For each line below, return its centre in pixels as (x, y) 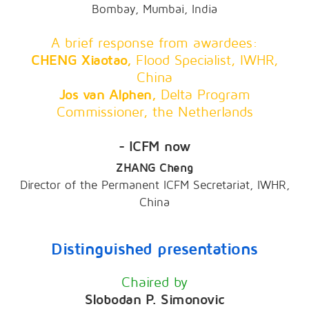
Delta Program (205, 96)
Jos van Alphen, (110, 96)
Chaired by (154, 283)
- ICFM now (154, 147)
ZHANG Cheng (154, 168)
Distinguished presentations (154, 250)
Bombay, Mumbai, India (154, 10)
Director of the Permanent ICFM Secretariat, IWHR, (154, 186)
